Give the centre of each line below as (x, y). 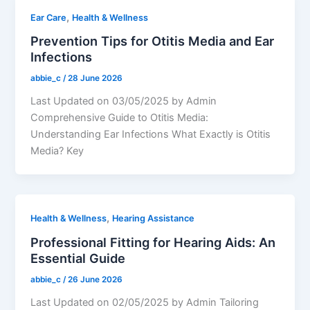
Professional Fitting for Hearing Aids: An (153, 242)
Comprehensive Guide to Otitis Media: (120, 118)
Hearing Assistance (154, 219)
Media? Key (57, 151)
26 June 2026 (95, 279)
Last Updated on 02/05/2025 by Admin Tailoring (145, 302)
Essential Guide (78, 258)
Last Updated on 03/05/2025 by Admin (124, 101)
